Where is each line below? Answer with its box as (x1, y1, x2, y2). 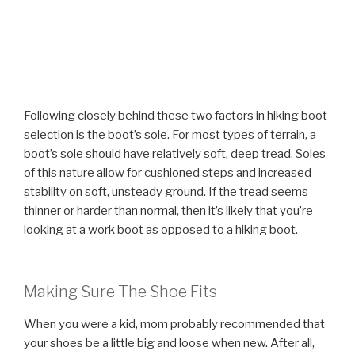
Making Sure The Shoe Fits (24, 282, 217, 302)
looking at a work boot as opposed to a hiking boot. (24, 222, 298, 237)
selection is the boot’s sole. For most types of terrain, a (24, 127, 316, 142)
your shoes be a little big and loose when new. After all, (24, 336, 315, 351)
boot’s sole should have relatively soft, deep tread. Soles (24, 146, 326, 161)
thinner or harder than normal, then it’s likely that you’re (24, 203, 313, 218)
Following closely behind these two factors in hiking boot (24, 108, 327, 123)
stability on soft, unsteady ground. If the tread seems (24, 184, 308, 199)
